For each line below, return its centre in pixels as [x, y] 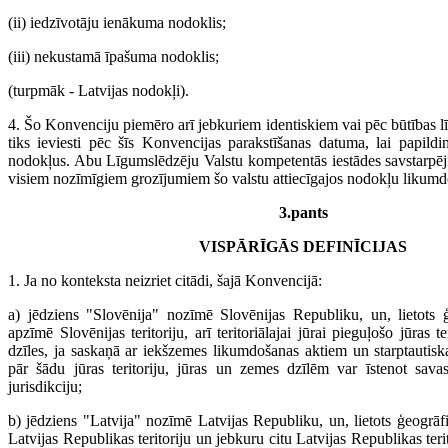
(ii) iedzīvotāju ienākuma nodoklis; [117, 22]
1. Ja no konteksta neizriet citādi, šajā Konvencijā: [165, 280]
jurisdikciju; [45, 386]
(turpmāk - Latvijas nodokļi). [98, 90]
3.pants [303, 212]
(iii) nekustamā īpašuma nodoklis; [113, 56]
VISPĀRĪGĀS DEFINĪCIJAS [303, 246]
